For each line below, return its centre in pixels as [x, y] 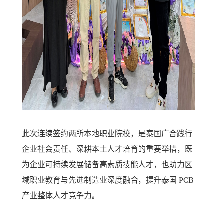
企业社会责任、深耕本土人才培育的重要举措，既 [107, 149]
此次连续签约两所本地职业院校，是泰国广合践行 [107, 133]
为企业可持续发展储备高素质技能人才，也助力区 [107, 164]
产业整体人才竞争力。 [61, 195]
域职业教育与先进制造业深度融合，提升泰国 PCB [108, 180]
